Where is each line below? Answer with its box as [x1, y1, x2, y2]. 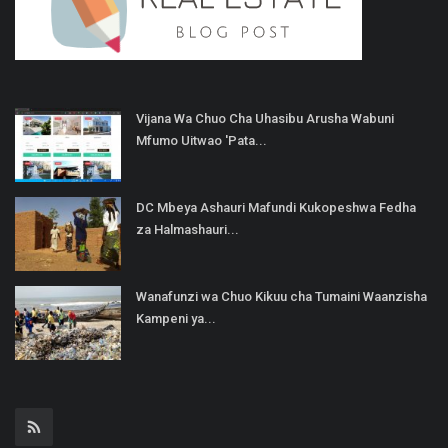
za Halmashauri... [136, 221, 239, 237]
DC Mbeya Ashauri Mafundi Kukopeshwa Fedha [136, 199, 416, 215]
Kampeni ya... [136, 310, 216, 326]
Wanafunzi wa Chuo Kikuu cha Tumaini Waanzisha [136, 288, 427, 304]
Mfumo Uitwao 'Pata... [136, 132, 267, 148]
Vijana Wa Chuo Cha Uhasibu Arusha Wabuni [136, 110, 394, 126]
